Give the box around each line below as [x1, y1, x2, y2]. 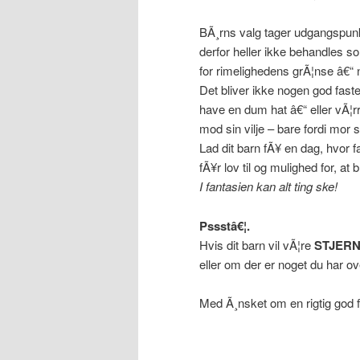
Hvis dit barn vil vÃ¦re [199, 235, 314, 253]
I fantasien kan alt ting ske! [199, 178, 337, 195]
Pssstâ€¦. [199, 216, 250, 235]
